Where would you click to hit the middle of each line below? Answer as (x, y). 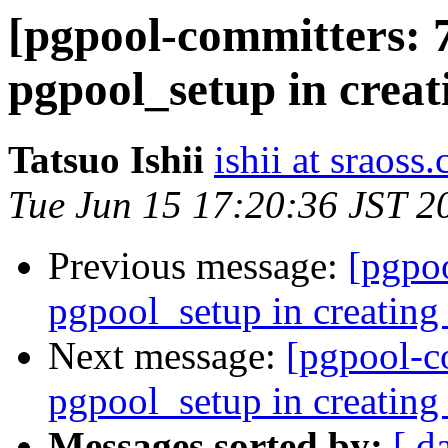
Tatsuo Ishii (106, 160)
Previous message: (198, 266)
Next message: (167, 356)
